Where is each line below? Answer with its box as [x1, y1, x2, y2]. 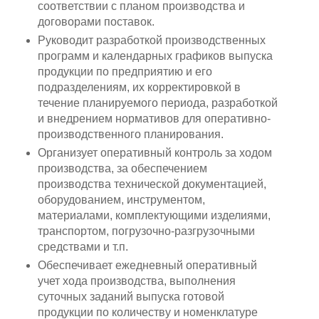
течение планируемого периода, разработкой [37, 96, 278, 109]
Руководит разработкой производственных [37, 33, 266, 46]
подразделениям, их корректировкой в [37, 80, 241, 93]
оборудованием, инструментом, [37, 193, 205, 206]
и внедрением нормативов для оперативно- [37, 112, 271, 125]
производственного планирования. [37, 127, 224, 140]
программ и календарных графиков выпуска [37, 49, 273, 62]
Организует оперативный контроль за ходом [37, 146, 272, 159]
